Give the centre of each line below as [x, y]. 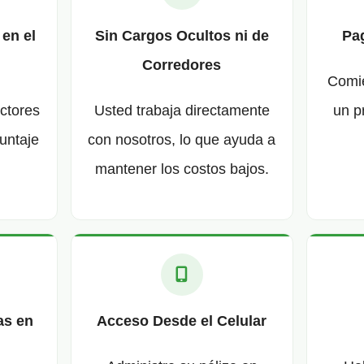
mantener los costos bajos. [182, 169]
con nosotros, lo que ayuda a [182, 139]
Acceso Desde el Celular [182, 321]
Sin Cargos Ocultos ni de [182, 35]
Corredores [182, 65]
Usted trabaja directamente [182, 110]
